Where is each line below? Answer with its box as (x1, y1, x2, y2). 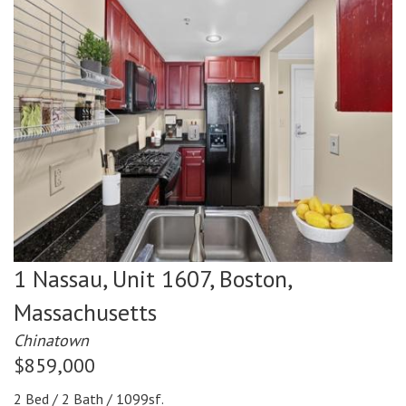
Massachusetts (14, 297, 157, 328)
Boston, (219, 264, 291, 295)
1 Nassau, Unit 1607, (14, 264, 213, 295)
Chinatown (14, 330, 89, 352)
